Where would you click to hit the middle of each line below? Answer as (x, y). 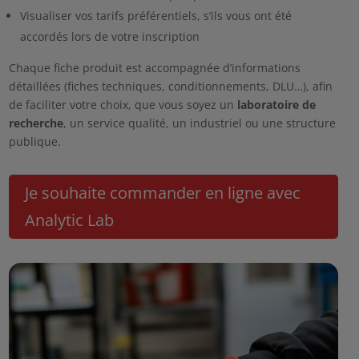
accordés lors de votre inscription (109, 36)
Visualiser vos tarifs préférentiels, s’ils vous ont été (155, 15)
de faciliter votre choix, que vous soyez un (123, 104)
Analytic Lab (69, 220)
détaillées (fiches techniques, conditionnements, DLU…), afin (170, 86)
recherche (36, 123)
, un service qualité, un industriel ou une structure (199, 123)
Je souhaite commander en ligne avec (162, 192)
